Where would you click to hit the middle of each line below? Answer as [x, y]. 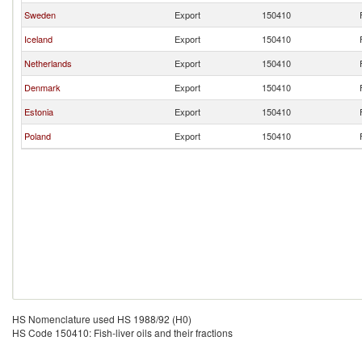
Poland [38, 136]
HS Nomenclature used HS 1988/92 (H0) [102, 319]
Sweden [40, 15]
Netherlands [48, 63]
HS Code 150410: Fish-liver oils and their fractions [122, 333]
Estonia [39, 112]
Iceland [38, 39]
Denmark [42, 87]
